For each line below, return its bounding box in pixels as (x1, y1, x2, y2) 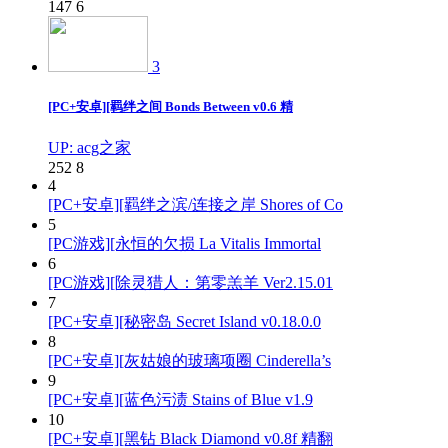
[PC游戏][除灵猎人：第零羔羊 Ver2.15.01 (48, 273, 333, 291)
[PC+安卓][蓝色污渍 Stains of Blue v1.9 (48, 390, 313, 408)
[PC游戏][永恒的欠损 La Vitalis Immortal (48, 234, 321, 252)
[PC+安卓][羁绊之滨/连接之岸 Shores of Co (48, 195, 343, 213)
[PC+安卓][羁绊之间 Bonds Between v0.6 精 (48, 98, 293, 114)
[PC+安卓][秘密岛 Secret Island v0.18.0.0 (48, 312, 321, 330)
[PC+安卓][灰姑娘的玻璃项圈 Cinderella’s (48, 351, 331, 369)
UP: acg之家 (48, 138, 131, 156)
